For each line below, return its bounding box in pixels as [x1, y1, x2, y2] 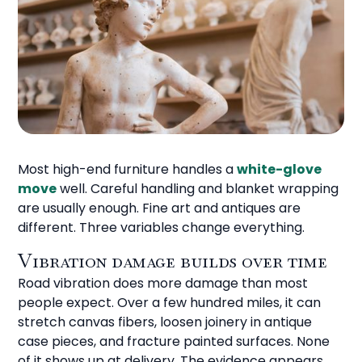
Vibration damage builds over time [18, 247, 328, 273]
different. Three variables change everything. [18, 217, 305, 237]
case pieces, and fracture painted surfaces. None [18, 331, 330, 351]
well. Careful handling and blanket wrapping [57, 179, 339, 198]
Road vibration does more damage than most [18, 273, 309, 293]
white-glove [237, 159, 322, 179]
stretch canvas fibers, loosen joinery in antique [18, 312, 313, 331]
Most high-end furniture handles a [18, 159, 234, 179]
